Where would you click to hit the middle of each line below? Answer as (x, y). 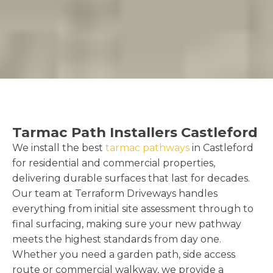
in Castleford (222, 147)
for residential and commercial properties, (114, 163)
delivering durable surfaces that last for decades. (131, 178)
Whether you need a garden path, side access (124, 254)
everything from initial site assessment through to (133, 208)
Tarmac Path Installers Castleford (135, 132)
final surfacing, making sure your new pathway (127, 224)
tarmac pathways (147, 147)
